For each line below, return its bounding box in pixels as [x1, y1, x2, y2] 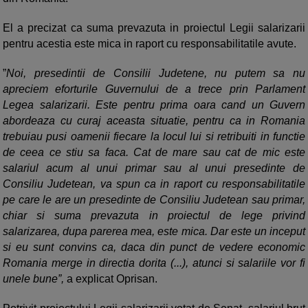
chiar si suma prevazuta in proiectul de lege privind [3, 210, 305, 222]
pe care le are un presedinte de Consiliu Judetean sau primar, [3, 194, 305, 206]
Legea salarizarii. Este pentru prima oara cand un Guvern [3, 99, 305, 111]
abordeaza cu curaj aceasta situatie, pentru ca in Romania [3, 115, 305, 127]
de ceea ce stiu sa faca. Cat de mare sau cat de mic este [3, 146, 305, 159]
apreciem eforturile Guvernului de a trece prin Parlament [3, 83, 305, 96]
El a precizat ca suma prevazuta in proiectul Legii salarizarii [3, 22, 305, 34]
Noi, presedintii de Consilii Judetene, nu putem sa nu [6, 67, 305, 80]
